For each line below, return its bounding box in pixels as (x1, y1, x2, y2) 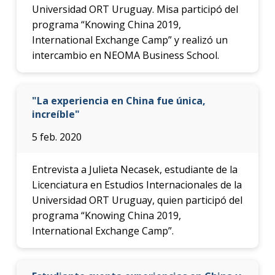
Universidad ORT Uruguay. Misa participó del (31, 2, 238, 17)
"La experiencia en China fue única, (31, 94, 206, 108)
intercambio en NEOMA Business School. (31, 48, 219, 63)
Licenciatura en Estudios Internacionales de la (31, 178, 242, 192)
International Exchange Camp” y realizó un (31, 33, 228, 47)
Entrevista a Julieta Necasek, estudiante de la (31, 163, 238, 177)
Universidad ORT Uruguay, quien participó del (31, 193, 242, 207)
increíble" (31, 107, 80, 122)
